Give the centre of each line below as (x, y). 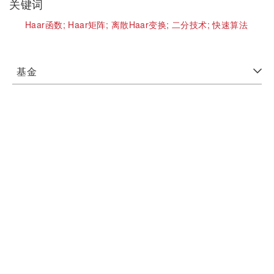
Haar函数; (47, 24)
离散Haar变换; (141, 24)
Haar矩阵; (90, 24)
